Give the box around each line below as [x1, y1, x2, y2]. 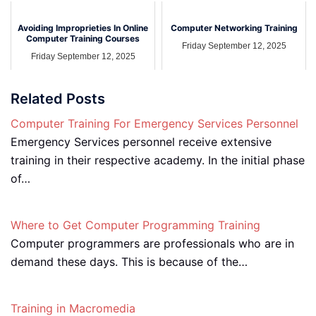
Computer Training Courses [26, 33, 140, 44]
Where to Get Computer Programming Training [11, 218, 260, 232]
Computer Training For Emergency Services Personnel [11, 116, 298, 130]
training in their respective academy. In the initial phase [11, 153, 305, 167]
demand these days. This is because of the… [11, 255, 248, 269]
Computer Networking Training [170, 23, 298, 34]
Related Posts [11, 90, 105, 107]
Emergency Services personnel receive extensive [11, 135, 272, 149]
